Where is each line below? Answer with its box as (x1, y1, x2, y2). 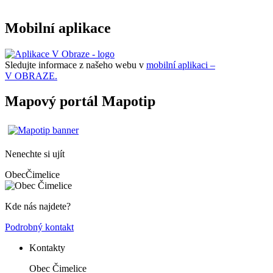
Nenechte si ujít (5, 149, 65, 160)
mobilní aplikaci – (146, 59, 215, 70)
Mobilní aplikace (5, 19, 111, 36)
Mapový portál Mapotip (5, 93, 155, 110)
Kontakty (29, 243, 65, 253)
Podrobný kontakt (5, 222, 74, 233)
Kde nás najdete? (5, 201, 71, 212)
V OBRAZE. (5, 70, 57, 81)
